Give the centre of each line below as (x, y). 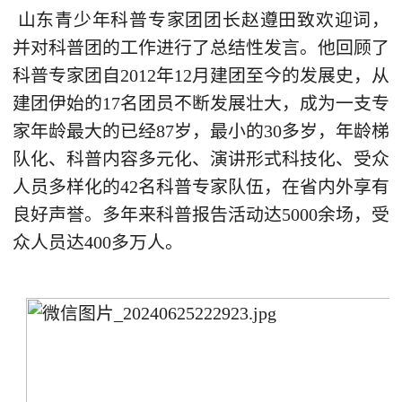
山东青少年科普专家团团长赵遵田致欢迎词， (201, 19)
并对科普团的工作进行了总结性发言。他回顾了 (201, 47)
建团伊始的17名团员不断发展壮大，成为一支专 (201, 103)
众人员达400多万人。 (97, 242)
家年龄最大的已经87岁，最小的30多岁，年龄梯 (201, 131)
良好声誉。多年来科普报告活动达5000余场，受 (201, 214)
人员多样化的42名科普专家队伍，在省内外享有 (201, 186)
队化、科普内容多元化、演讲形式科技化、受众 (201, 158)
